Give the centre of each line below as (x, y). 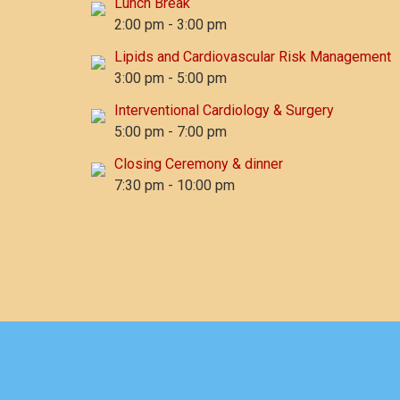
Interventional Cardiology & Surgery (224, 110)
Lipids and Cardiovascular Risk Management (253, 57)
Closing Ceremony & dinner (199, 164)
